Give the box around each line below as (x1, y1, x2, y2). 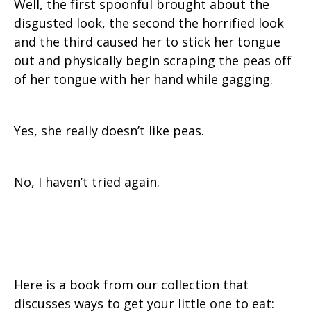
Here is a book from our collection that (14, 276, 249, 294)
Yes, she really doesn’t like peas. (14, 122, 204, 140)
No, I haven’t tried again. (14, 174, 160, 191)
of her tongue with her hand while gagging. (14, 71, 273, 88)
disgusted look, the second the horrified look (14, 15, 284, 32)
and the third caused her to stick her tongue (14, 33, 280, 51)
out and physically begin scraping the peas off (14, 52, 292, 69)
